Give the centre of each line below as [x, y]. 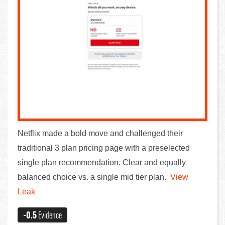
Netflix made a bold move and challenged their [100, 134]
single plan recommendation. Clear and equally [102, 163]
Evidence [49, 215]
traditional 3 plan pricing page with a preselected [104, 148]
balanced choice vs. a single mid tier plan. [94, 177]
